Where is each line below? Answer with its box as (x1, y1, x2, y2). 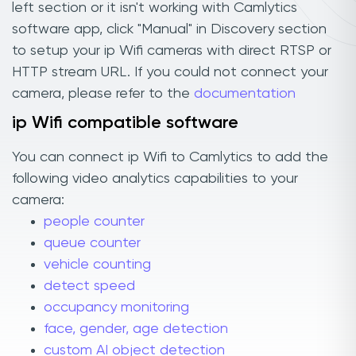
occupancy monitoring (44, 300, 189, 315)
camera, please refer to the (12, 86, 194, 101)
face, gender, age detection (44, 322, 228, 337)
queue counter (44, 236, 141, 251)
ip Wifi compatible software (12, 114, 238, 132)
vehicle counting (44, 257, 151, 273)
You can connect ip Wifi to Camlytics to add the (12, 150, 328, 165)
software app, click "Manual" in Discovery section (12, 21, 327, 37)
